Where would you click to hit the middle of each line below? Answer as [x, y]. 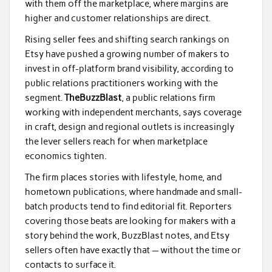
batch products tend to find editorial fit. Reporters [128, 207]
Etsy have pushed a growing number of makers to [127, 54]
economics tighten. [66, 156]
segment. [44, 98]
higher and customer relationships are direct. [117, 18]
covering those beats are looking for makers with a [130, 221]
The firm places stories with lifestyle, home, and [123, 178]
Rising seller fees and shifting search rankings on [127, 40]
